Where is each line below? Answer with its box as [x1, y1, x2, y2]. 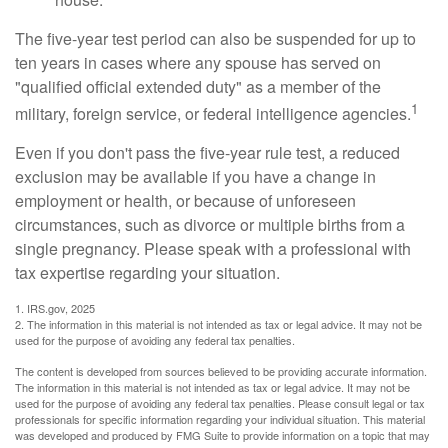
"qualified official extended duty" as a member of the [15, 74, 381, 98]
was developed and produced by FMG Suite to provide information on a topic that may [15, 427, 430, 444]
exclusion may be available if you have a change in [15, 165, 376, 189]
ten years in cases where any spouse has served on [15, 50, 381, 74]
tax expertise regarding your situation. [15, 261, 280, 285]
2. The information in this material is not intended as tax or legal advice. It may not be [15, 316, 422, 333]
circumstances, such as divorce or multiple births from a [15, 213, 405, 237]
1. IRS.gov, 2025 [15, 300, 95, 317]
